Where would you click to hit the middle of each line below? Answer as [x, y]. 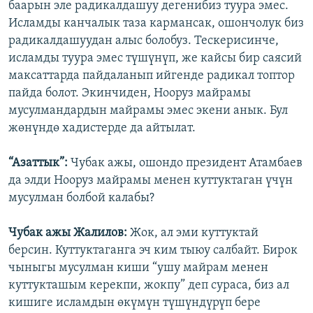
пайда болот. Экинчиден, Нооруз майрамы [130, 94]
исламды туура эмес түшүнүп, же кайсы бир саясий [155, 59]
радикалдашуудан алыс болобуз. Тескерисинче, [144, 41]
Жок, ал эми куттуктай [193, 233]
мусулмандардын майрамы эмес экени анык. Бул [148, 111]
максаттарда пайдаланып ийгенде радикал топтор [152, 76]
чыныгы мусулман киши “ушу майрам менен [138, 268]
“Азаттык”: [39, 163]
